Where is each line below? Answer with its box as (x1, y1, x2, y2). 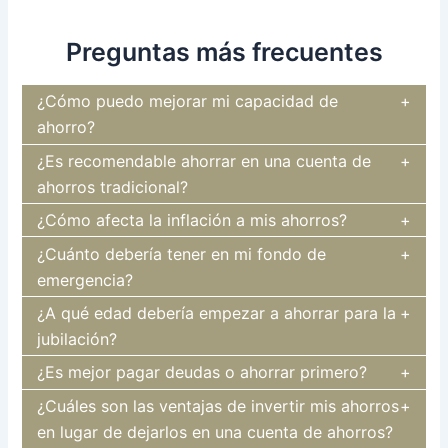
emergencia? (37, 269, 134, 290)
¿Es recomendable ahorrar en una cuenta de (37, 150, 372, 171)
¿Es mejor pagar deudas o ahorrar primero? (37, 362, 368, 383)
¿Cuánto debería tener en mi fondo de (37, 243, 327, 264)
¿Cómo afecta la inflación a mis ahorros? (37, 210, 348, 231)
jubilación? (37, 329, 118, 350)
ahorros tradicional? (37, 176, 189, 197)
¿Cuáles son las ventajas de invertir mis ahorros (37, 395, 400, 416)
